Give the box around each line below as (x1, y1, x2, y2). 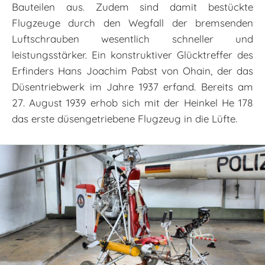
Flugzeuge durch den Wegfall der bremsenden (12, 17, 253, 30)
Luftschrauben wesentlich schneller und (12, 33, 253, 46)
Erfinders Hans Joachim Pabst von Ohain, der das (12, 64, 253, 77)
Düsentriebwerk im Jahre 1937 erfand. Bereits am (12, 80, 253, 93)
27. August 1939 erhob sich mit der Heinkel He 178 (12, 96, 253, 109)
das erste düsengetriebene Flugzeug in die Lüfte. (12, 112, 237, 125)
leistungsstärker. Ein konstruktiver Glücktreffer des (12, 49, 253, 62)
